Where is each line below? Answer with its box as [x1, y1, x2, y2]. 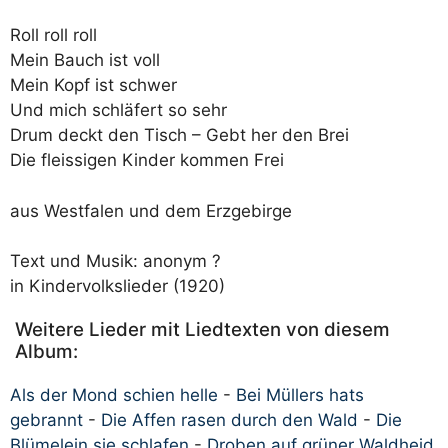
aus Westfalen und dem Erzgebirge [10, 200, 292, 221]
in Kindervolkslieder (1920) [10, 276, 225, 296]
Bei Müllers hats [236, 385, 364, 405]
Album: [15, 340, 78, 363]
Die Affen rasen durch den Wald [101, 410, 358, 430]
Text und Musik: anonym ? [10, 251, 221, 271]
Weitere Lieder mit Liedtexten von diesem [15, 318, 390, 341]
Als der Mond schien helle [10, 385, 218, 405]
